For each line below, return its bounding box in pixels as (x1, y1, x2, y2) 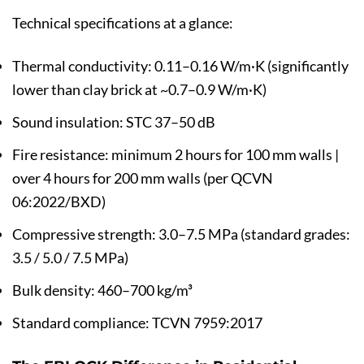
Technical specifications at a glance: (12, 13, 233, 32)
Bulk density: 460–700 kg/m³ (12, 280, 193, 299)
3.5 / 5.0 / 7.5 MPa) (12, 248, 128, 266)
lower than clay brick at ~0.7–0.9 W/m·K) (12, 80, 266, 98)
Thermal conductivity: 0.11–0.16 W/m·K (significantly (12, 56, 349, 75)
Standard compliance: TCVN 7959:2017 (12, 314, 262, 331)
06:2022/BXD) (12, 192, 106, 210)
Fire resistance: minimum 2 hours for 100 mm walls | (12, 145, 339, 163)
